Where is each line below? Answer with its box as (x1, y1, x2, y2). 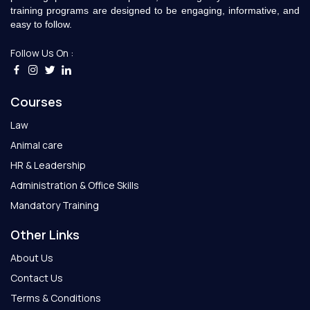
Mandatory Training (10, 199, 99, 212)
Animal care (10, 138, 63, 152)
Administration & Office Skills (10, 179, 139, 192)
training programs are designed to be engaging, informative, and (10, 4, 300, 16)
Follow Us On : (10, 46, 73, 60)
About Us (10, 251, 53, 265)
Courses (10, 93, 62, 111)
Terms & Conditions (10, 291, 101, 305)
